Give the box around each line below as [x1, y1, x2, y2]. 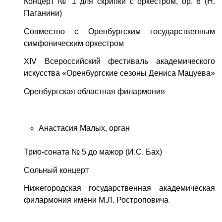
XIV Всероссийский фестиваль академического [23, 57, 215, 66]
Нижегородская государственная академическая [23, 184, 215, 193]
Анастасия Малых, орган [38, 123, 130, 132]
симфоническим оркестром [23, 39, 124, 48]
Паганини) [23, 8, 62, 17]
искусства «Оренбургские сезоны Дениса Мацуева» [23, 69, 215, 78]
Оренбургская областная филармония [23, 87, 165, 96]
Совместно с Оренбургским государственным [23, 27, 215, 36]
